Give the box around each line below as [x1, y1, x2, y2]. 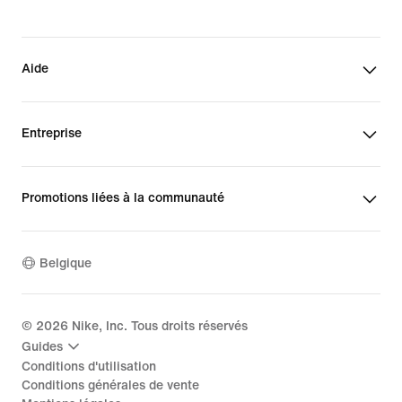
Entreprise [22, 127, 82, 140]
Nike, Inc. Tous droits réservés [68, 319, 248, 333]
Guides [22, 339, 63, 354]
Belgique [39, 256, 92, 270]
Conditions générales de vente [22, 379, 199, 392]
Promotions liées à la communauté [22, 191, 224, 205]
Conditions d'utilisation [22, 360, 156, 373]
